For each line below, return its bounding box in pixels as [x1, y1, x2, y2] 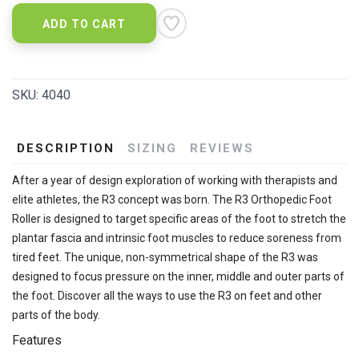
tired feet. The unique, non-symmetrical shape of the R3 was [12, 250, 318, 264]
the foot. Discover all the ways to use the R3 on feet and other [12, 288, 322, 302]
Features [12, 332, 62, 348]
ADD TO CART [42, 17, 126, 30]
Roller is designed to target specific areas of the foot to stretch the [12, 212, 346, 225]
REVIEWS [190, 140, 254, 155]
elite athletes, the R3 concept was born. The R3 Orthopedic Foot [12, 192, 332, 206]
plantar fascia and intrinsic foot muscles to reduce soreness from [12, 231, 341, 244]
